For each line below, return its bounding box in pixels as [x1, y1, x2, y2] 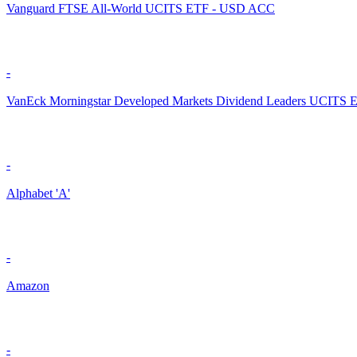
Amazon [6, 279, 49, 293]
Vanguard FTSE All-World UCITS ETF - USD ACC [6, 2, 275, 16]
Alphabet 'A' [6, 186, 70, 201]
